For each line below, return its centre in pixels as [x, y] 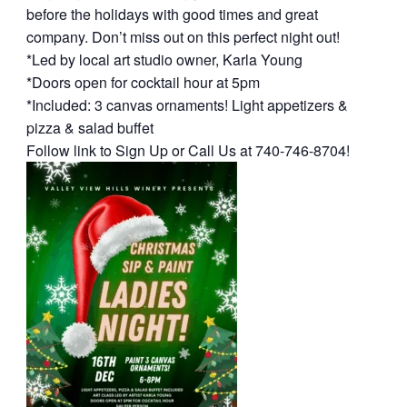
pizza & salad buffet [89, 128]
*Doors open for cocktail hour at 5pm [143, 82]
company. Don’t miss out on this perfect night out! [183, 37]
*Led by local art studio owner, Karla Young [164, 60]
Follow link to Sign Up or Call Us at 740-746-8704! [188, 150]
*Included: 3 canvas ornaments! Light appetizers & [187, 105]
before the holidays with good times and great [172, 14]
